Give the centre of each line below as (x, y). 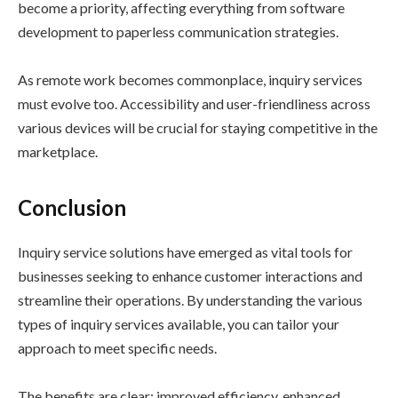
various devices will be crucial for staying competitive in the (198, 127)
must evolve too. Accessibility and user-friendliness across (194, 103)
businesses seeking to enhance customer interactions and (190, 276)
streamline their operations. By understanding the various (190, 300)
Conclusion (72, 208)
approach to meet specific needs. (117, 348)
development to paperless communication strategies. (178, 31)
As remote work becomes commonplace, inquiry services (190, 79)
